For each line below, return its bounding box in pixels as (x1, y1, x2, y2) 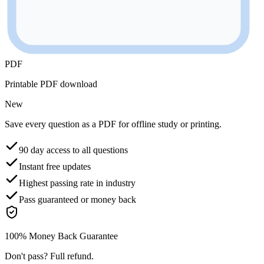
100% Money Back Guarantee (5, 230, 118, 241)
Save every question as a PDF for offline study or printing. (5, 118, 222, 129)
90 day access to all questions (19, 144, 128, 155)
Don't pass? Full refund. (5, 250, 94, 261)
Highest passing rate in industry (19, 177, 136, 188)
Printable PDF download (5, 78, 97, 89)
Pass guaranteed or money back (19, 194, 136, 204)
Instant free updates (19, 161, 91, 171)
